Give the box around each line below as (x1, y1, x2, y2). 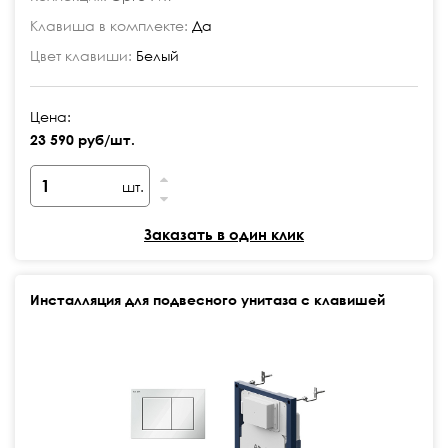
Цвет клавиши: (30, 47, 132, 64)
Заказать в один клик (144, 225, 304, 243)
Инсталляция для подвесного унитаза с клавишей (30, 291, 385, 308)
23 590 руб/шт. (30, 131, 135, 148)
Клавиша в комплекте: (30, 17, 188, 34)
